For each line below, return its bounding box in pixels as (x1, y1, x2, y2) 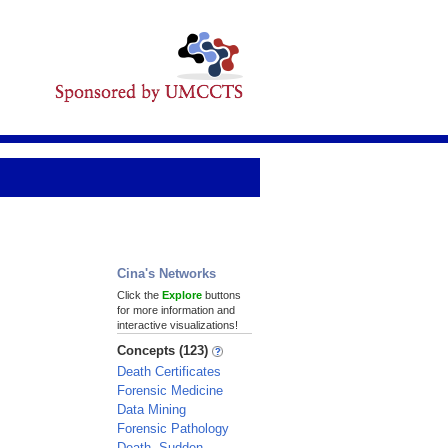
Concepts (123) (117, 343, 212, 358)
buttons (202, 289, 241, 301)
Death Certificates (117, 364, 221, 379)
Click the (117, 289, 162, 301)
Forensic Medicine (117, 383, 223, 398)
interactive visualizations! (117, 319, 238, 331)
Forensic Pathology (117, 421, 229, 436)
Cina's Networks (117, 266, 216, 281)
